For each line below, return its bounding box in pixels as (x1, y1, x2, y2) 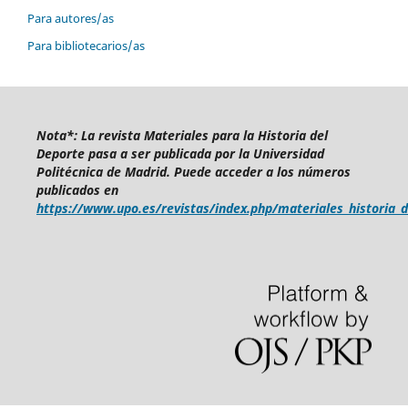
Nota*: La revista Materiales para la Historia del (36, 126, 328, 144)
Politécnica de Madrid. (36, 162, 174, 180)
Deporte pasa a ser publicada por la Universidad (36, 144, 324, 162)
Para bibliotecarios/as (27, 36, 145, 54)
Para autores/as (27, 9, 114, 26)
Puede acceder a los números (173, 162, 351, 180)
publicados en (36, 180, 118, 199)
